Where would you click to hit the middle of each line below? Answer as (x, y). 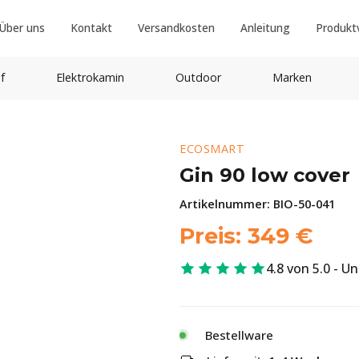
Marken (292, 77)
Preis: (214, 236)
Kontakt (91, 28)
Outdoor (198, 77)
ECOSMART (212, 149)
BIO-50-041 (304, 204)
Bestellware (239, 335)
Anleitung (265, 28)
